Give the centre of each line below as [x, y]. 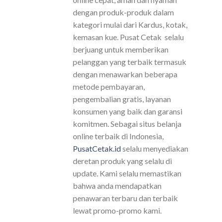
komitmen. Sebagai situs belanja [127, 124]
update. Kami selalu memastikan [127, 173]
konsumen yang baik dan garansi [128, 111]
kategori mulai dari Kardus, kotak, [130, 25]
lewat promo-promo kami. [117, 211]
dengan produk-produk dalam [123, 12]
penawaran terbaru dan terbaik [125, 198]
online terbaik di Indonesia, [118, 136]
